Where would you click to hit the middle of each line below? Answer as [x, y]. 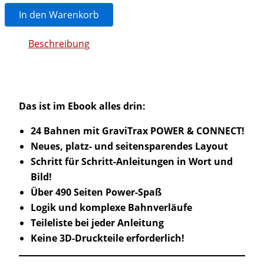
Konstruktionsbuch [42, 32]
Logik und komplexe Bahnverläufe [111, 208]
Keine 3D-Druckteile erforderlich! [108, 238]
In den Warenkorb [59, 15]
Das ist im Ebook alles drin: [82, 106]
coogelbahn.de [33, 20]
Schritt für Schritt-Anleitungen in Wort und [132, 162]
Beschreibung [59, 44]
